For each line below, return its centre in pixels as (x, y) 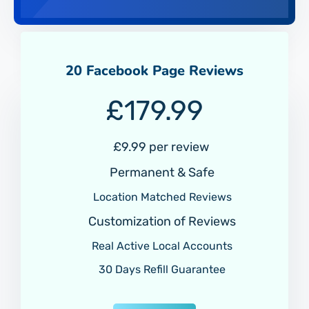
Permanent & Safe (161, 172)
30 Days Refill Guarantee (161, 269)
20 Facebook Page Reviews (154, 70)
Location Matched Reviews (161, 197)
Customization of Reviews (161, 221)
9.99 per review (165, 147)
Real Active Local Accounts (161, 246)
